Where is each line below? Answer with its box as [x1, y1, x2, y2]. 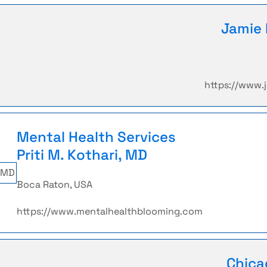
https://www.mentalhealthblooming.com [17, 205, 203, 218]
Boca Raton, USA [17, 178, 92, 191]
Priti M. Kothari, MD [17, 145, 147, 164]
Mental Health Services [17, 128, 176, 146]
